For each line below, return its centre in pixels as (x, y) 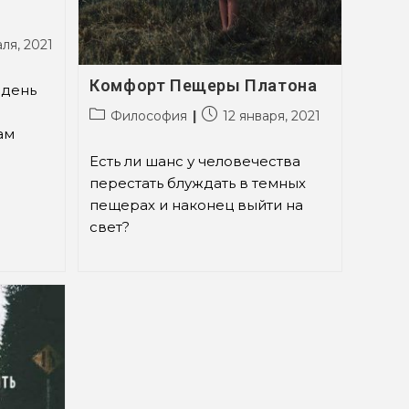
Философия (149, 115)
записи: (113, 133)
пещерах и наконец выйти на (197, 204)
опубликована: (250, 133)
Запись (224, 114)
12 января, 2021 (272, 115)
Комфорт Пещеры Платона (204, 85)
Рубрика (118, 114)
